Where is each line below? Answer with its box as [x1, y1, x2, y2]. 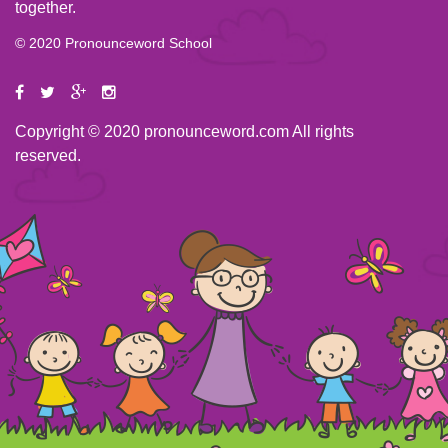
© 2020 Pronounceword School [15, 35, 212, 52]
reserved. [15, 147, 81, 165]
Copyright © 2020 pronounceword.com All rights [15, 123, 354, 141]
